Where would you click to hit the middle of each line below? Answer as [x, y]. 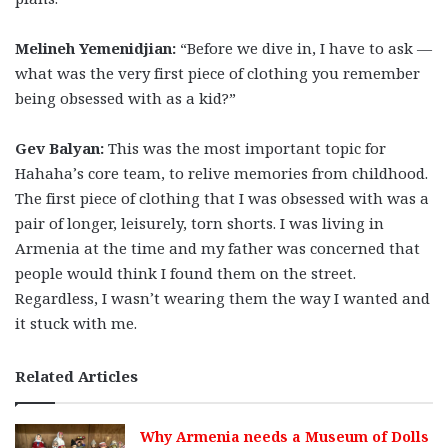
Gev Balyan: [59, 147]
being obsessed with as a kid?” [125, 97]
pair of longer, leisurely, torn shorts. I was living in [199, 222]
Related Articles [76, 375]
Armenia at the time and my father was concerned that [217, 247]
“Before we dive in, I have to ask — [304, 47]
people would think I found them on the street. [185, 272]
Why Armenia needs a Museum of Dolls [285, 436]
